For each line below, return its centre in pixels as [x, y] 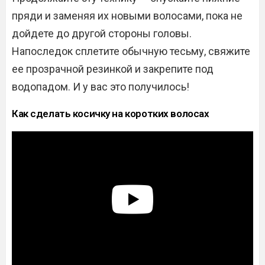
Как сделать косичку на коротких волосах [111, 114]
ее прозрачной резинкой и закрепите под [113, 69]
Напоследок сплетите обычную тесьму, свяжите [131, 51]
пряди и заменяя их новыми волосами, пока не [127, 16]
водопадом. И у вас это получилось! [101, 87]
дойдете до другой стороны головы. [102, 34]
